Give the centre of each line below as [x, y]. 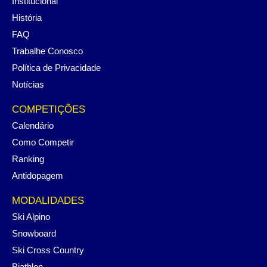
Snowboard [34, 234]
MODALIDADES [48, 201]
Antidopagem [38, 176]
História [27, 18]
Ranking [28, 159]
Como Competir [43, 142]
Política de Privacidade [56, 68]
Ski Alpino [31, 217]
